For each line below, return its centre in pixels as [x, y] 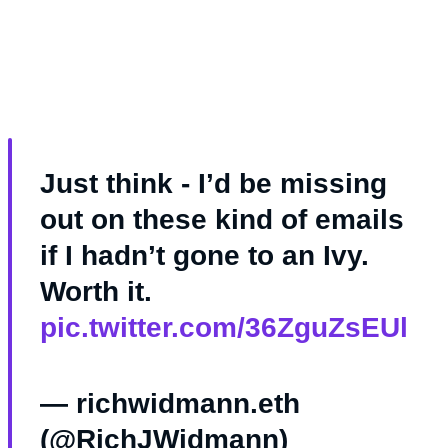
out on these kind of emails [222, 220]
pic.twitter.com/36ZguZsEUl [224, 328]
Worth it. [96, 292]
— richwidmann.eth [170, 404]
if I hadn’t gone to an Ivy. [204, 256]
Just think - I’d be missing [213, 184]
